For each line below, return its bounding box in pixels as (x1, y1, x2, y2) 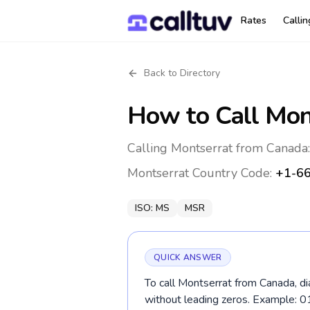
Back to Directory (144, 66, 220, 80)
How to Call (127, 99, 266, 133)
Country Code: (189, 165, 275, 181)
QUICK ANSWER (154, 252, 222, 263)
